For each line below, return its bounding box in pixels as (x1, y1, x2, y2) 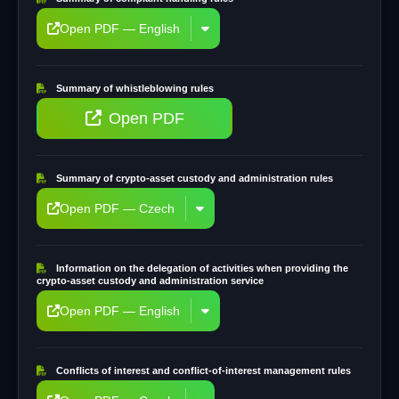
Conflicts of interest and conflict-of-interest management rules (53, 365, 351, 376)
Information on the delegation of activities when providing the (53, 263, 348, 273)
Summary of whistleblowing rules (53, 83, 214, 94)
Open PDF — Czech (60, 201, 175, 216)
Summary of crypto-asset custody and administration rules (53, 173, 333, 183)
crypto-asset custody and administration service (37, 275, 264, 286)
